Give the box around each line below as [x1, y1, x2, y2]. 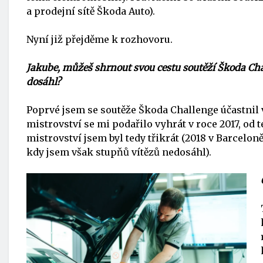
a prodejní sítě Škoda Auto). [26, 5, 155, 17]
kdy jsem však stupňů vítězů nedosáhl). [26, 146, 211, 158]
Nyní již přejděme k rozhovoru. [26, 33, 173, 45]
